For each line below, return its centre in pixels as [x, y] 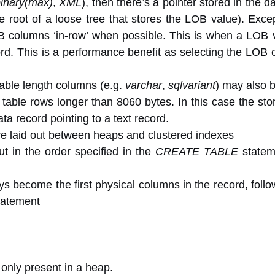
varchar [144, 85]
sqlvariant [192, 85]
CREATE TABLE [197, 152]
